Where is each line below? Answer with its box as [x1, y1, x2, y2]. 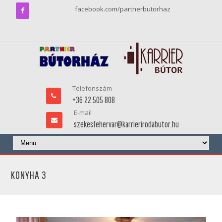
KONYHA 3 [11, 168, 47, 181]
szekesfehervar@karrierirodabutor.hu [73, 119, 179, 129]
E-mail [73, 108, 92, 117]
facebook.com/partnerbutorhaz [75, 4, 170, 13]
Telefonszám [72, 84, 112, 93]
